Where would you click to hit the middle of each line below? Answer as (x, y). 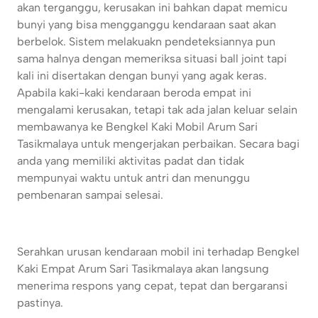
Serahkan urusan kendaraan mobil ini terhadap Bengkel (158, 252)
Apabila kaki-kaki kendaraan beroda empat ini (134, 93)
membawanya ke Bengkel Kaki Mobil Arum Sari (137, 127)
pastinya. (44, 303)
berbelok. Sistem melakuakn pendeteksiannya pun (146, 42)
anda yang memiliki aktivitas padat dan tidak (131, 161)
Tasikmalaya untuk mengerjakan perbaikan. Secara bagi (158, 144)
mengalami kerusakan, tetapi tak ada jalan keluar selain (157, 110)
